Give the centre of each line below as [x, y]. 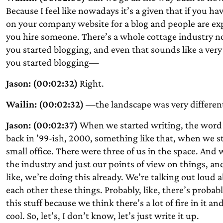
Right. [91, 83]
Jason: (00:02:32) [42, 83]
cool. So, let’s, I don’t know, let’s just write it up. [102, 216]
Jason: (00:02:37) [42, 125]
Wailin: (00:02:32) [45, 104]
